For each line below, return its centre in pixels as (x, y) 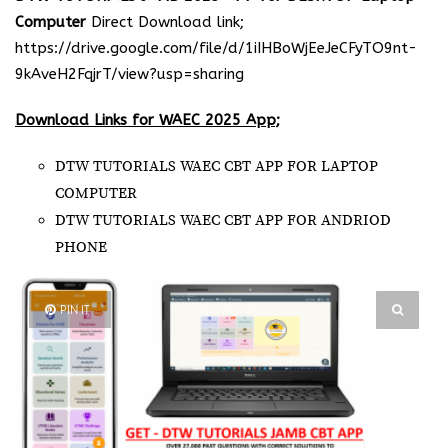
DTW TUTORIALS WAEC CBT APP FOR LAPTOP (216, 166)
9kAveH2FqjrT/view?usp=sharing (129, 74)
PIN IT (75, 310)
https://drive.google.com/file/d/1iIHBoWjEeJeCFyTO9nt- (216, 48)
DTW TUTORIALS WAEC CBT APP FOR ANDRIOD (223, 220)
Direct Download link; (167, 22)
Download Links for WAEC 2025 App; (147, 120)
